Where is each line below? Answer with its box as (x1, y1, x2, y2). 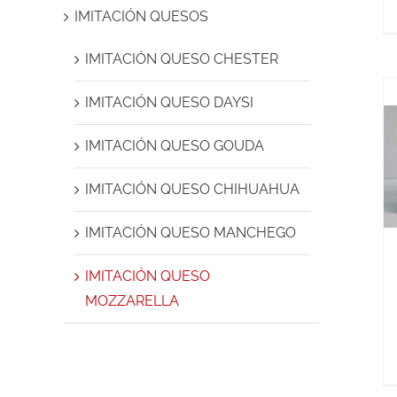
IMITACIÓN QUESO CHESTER (85, 50, 278, 67)
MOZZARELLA (85, 292, 179, 309)
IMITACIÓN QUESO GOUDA (85, 136, 264, 154)
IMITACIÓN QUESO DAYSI (85, 93, 253, 111)
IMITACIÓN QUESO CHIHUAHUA (85, 180, 300, 198)
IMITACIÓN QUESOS (74, 7, 208, 25)
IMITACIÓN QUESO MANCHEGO (85, 223, 296, 241)
